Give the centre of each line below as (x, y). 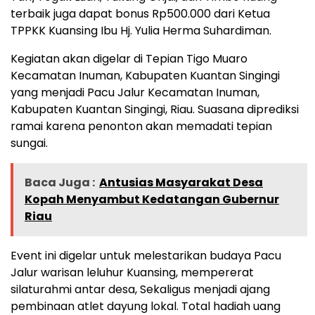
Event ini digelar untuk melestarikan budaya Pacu (146, 255)
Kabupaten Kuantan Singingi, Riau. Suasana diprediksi (155, 109)
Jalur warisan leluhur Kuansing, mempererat (132, 272)
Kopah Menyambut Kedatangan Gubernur (152, 199)
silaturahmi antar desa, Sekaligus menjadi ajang (140, 289)
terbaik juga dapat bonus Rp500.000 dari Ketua (140, 13)
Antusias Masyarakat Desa (181, 182)
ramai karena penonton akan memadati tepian (141, 126)
